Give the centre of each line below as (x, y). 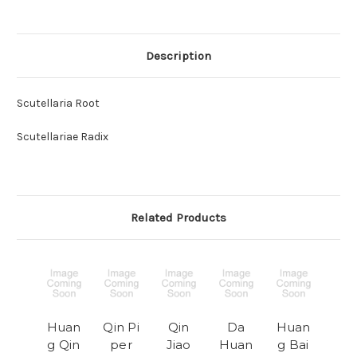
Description (178, 56)
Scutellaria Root (58, 104)
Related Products (178, 218)
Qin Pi (121, 328)
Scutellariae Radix (63, 137)
